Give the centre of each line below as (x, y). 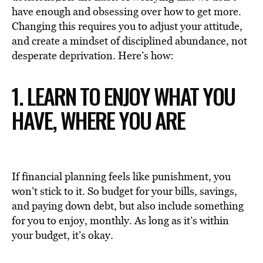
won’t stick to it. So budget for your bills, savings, (124, 191)
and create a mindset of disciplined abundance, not (129, 41)
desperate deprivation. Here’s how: (93, 55)
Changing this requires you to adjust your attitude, (127, 26)
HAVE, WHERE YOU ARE (98, 120)
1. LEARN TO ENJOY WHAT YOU (123, 96)
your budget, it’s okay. (63, 235)
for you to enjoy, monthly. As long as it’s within (120, 220)
